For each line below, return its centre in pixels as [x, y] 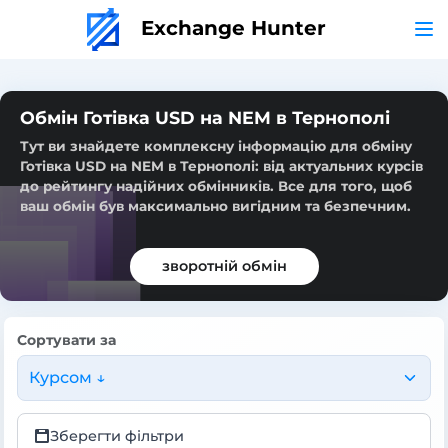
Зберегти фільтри [117, 435]
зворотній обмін [224, 265]
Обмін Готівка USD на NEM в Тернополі [205, 117]
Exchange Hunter [230, 27]
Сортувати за [66, 339]
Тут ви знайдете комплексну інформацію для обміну [216, 145]
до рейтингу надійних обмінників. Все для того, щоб [216, 185]
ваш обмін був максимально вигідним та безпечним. [215, 205]
